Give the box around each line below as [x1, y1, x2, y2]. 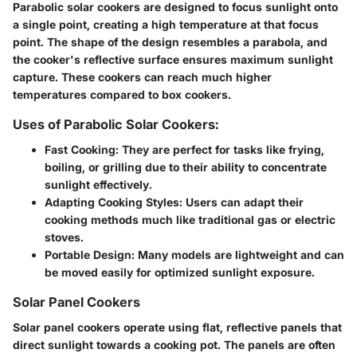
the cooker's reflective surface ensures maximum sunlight [13, 53, 333, 66]
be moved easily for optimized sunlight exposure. [45, 265, 315, 280]
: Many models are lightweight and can [131, 248, 344, 262]
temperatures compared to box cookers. [13, 88, 231, 101]
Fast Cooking [45, 143, 116, 157]
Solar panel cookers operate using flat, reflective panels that [13, 320, 342, 335]
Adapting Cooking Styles [45, 195, 179, 210]
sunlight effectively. [45, 178, 152, 192]
